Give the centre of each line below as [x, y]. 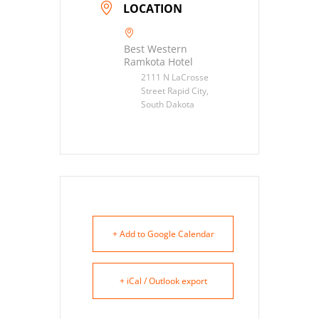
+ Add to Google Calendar [163, 234]
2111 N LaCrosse [175, 77]
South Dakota [168, 104]
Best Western [156, 48]
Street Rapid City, [175, 90]
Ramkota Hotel [158, 61]
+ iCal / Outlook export [163, 281]
